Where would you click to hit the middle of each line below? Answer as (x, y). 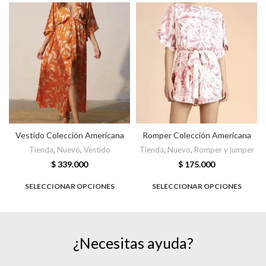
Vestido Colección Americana (69, 135)
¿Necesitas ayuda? (133, 243)
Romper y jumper (224, 149)
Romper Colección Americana (197, 135)
